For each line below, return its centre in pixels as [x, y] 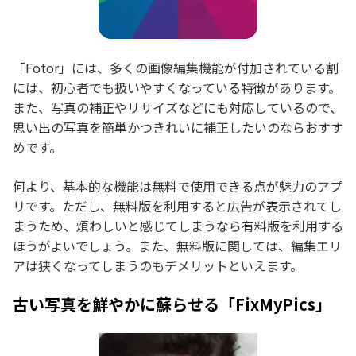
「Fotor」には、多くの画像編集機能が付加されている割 [176, 67]
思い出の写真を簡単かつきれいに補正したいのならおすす [178, 127]
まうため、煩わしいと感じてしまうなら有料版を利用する [178, 225]
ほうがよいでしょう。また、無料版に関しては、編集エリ [177, 245]
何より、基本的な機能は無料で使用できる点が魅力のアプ [178, 186]
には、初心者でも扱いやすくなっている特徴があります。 [177, 87]
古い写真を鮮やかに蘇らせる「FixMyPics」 [172, 304]
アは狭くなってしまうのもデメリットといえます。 [158, 265]
